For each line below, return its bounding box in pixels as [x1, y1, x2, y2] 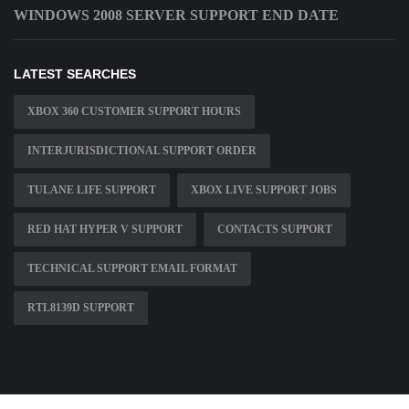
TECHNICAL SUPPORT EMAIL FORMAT [27, 262, 237, 276]
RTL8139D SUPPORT [27, 301, 134, 315]
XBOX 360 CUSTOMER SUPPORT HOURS [27, 105, 241, 119]
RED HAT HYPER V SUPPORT [27, 223, 183, 236]
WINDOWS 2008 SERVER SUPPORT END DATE [14, 7, 339, 24]
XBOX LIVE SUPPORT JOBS [191, 184, 337, 197]
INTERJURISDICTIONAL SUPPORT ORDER [27, 144, 257, 158]
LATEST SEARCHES [14, 67, 136, 82]
